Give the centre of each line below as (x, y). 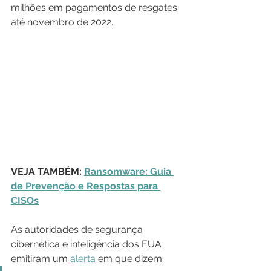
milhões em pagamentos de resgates (95, 8)
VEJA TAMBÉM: (47, 171)
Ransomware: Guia (129, 171)
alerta (83, 258)
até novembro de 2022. (62, 22)
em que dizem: (130, 258)
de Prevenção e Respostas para (86, 186)
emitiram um (41, 258)
